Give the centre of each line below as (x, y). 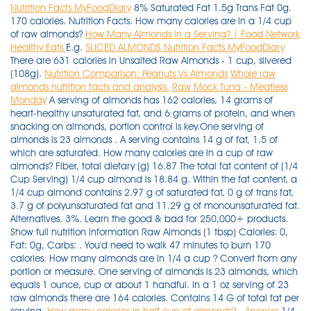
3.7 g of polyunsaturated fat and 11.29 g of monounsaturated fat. (155, 205)
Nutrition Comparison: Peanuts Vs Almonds (136, 74)
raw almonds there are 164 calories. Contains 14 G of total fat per (155, 298)
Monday (28, 100)
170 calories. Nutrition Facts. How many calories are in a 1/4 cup (151, 21)
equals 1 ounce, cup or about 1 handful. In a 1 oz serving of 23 (150, 285)
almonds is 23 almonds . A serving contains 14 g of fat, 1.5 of (144, 140)
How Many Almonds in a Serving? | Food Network (193, 34)
